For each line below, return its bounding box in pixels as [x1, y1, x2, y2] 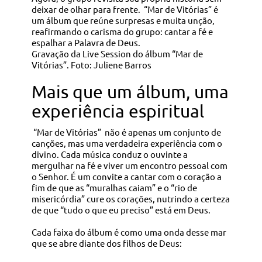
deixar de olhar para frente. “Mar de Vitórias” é [31, 3, 218, 15]
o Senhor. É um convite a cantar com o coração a [31, 170, 222, 182]
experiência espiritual [31, 100, 204, 121]
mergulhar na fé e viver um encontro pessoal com [31, 159, 227, 171]
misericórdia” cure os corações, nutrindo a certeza [31, 192, 230, 204]
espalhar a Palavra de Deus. [31, 36, 140, 48]
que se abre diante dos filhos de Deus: [31, 237, 182, 249]
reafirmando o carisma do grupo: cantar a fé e [31, 25, 213, 37]
